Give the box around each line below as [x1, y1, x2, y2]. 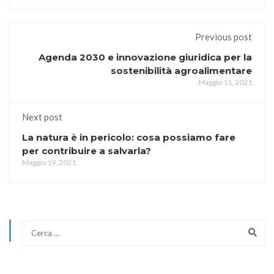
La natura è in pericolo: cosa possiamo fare [22, 131, 235, 144]
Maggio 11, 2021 [198, 78, 252, 87]
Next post [22, 111, 62, 123]
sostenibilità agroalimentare [111, 65, 252, 77]
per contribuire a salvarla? [22, 145, 151, 157]
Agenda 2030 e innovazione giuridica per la [39, 51, 252, 64]
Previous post [195, 31, 252, 43]
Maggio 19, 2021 [22, 158, 76, 168]
